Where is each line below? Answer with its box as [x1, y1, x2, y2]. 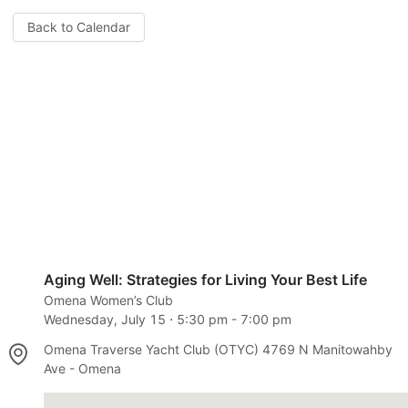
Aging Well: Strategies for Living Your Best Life [44, 270, 367, 289]
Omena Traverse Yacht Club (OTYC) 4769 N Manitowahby [44, 341, 393, 357]
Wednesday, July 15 [44, 311, 166, 327]
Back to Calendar [27, 19, 130, 35]
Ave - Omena [44, 360, 121, 376]
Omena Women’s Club [44, 291, 173, 308]
